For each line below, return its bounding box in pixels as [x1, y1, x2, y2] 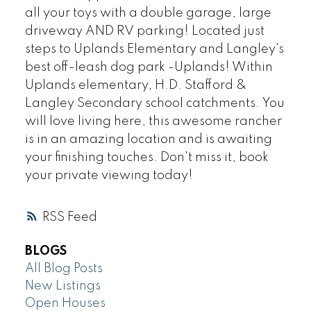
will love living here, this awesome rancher [24, 115, 282, 128]
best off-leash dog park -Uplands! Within [24, 60, 273, 74]
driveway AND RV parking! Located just [24, 24, 264, 37]
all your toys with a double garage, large [24, 6, 271, 19]
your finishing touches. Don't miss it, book [24, 151, 269, 164]
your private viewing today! [24, 169, 193, 182]
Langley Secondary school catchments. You [24, 96, 285, 110]
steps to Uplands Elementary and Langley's [24, 42, 284, 56]
